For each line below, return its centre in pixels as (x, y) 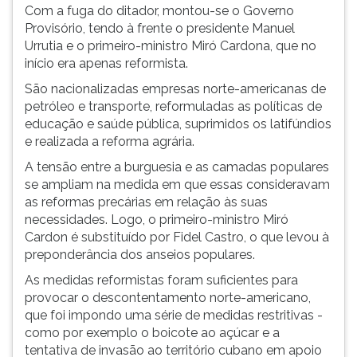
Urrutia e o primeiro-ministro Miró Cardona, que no (171, 46)
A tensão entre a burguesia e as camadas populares (177, 167)
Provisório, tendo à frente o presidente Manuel (160, 28)
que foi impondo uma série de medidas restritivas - (174, 315)
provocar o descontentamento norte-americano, (168, 298)
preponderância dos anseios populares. (140, 255)
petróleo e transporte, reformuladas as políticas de (173, 106)
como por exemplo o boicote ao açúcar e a (152, 333)
